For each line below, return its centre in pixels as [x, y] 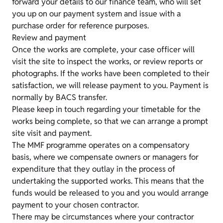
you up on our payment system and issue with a [96, 14]
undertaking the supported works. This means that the [108, 181]
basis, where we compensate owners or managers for [105, 157]
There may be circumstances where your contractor [103, 217]
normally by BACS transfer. [59, 97]
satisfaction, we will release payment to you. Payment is [110, 85]
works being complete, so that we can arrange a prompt [110, 121]
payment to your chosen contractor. [76, 205]
